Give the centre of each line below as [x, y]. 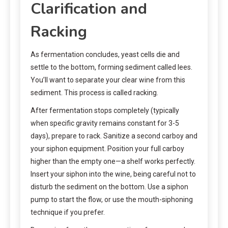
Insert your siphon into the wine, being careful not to [113, 174]
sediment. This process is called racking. [94, 92]
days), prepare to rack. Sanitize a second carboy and [114, 136]
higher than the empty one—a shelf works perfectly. [113, 161]
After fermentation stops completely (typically [105, 110]
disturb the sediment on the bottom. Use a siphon [109, 187]
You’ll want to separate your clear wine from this [108, 80]
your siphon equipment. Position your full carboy [107, 148]
